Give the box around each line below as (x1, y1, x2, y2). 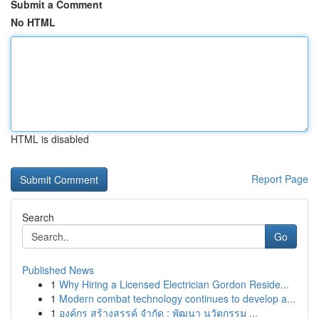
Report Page (251, 172, 308, 186)
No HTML (11, 15, 56, 29)
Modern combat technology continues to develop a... (59, 291, 296, 305)
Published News (22, 263, 94, 277)
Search (22, 210, 54, 224)
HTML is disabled (11, 132, 89, 146)
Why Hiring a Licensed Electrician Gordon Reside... (59, 277, 289, 291)
